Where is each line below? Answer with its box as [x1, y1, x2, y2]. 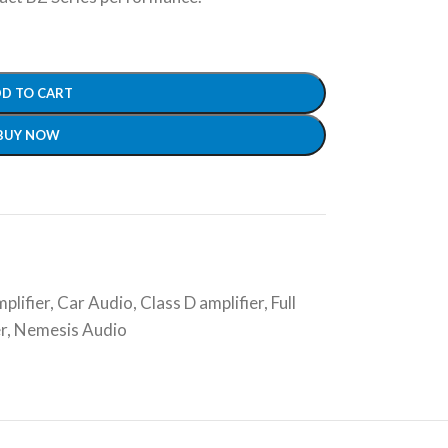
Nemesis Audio [13, 319, 127, 340]
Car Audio [56, 292, 133, 313]
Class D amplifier [139, 292, 264, 313]
